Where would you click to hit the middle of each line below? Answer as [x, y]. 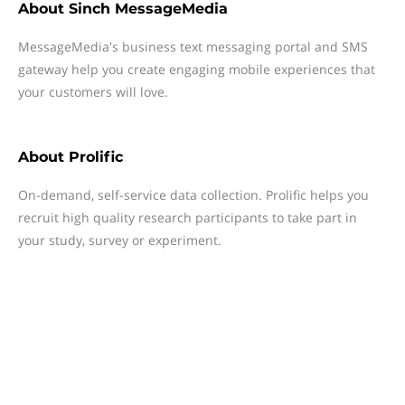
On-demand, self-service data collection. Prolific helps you [193, 195]
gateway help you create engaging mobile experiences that [197, 69]
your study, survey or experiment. [120, 240]
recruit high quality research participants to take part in [188, 217]
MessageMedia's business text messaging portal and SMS [193, 47]
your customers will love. [93, 92]
